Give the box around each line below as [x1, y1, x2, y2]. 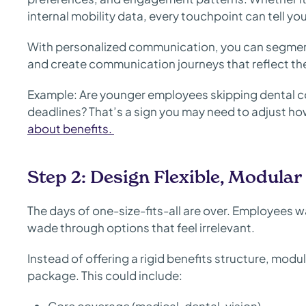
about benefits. [27, 121, 114, 136]
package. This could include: [27, 268, 182, 283]
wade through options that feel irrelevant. [27, 220, 255, 235]
